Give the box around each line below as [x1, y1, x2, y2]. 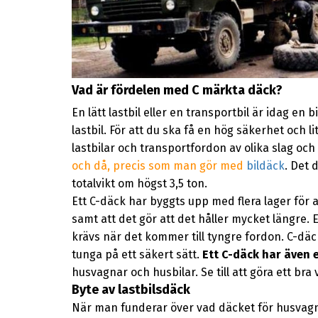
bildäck [246, 158, 285, 172]
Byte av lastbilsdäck [71, 281, 190, 297]
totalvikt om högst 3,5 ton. [71, 176, 210, 190]
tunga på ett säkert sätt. [71, 247, 202, 261]
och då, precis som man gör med [71, 158, 246, 172]
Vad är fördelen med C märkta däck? [71, 82, 283, 99]
